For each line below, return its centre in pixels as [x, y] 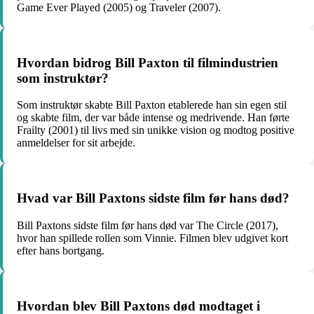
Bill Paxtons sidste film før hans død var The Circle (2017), [148, 225]
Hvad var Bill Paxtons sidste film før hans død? [153, 198]
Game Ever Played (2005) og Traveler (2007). [119, 7]
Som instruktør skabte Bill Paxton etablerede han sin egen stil [152, 105]
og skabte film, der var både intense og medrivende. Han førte [153, 118]
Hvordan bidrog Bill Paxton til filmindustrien [148, 62]
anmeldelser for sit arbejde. [76, 143]
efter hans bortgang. [61, 250]
